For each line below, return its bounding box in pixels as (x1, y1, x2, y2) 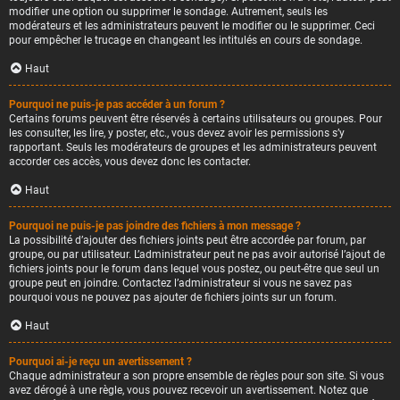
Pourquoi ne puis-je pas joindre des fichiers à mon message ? (9, 220, 301, 232)
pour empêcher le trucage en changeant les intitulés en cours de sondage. (9, 34, 362, 46)
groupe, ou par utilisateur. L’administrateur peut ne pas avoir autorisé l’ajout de (9, 248, 385, 261)
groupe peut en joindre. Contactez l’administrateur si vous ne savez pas (9, 277, 352, 289)
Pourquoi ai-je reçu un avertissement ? (9, 355, 192, 368)
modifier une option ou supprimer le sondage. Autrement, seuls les (9, 5, 328, 18)
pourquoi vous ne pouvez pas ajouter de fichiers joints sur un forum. (9, 291, 337, 304)
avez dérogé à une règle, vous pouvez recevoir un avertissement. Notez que (9, 384, 368, 396)
